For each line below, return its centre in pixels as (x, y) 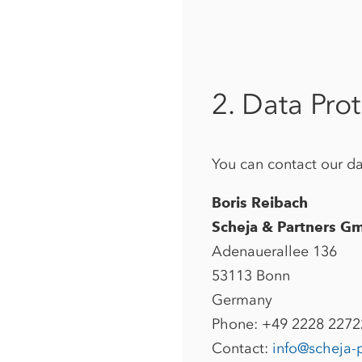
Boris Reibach (260, 202)
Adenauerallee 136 (274, 251)
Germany (242, 299)
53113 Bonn (251, 275)
